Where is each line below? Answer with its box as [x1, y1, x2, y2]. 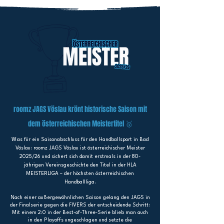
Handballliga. [64, 179, 96, 184]
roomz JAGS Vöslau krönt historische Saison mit [13, 104, 147, 114]
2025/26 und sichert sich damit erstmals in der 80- [19, 154, 140, 159]
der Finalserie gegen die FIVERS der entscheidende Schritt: [10, 202, 150, 207]
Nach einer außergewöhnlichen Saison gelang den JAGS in [10, 195, 150, 200]
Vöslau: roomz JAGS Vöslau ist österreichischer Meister [15, 145, 145, 150]
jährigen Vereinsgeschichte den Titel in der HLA [23, 162, 136, 167]
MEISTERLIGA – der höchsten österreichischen [26, 171, 134, 176]
